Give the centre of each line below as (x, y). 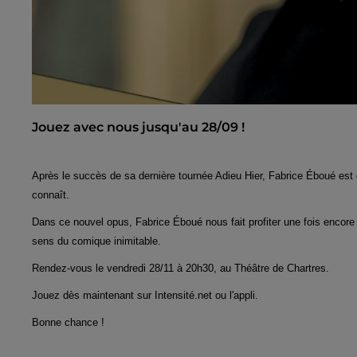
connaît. (51, 194)
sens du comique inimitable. (96, 241)
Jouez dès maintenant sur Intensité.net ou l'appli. (145, 295)
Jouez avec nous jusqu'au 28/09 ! (138, 127)
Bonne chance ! (68, 322)
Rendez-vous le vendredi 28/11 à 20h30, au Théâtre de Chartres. (180, 268)
